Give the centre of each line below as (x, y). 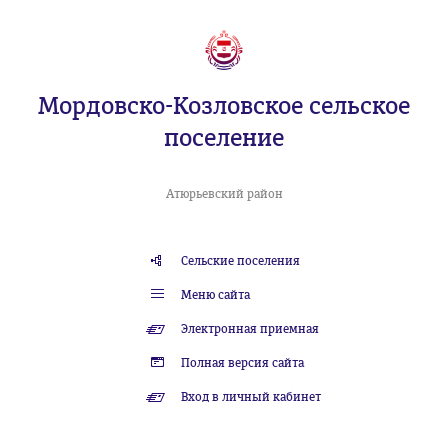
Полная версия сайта (243, 363)
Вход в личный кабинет (251, 397)
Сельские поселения (241, 261)
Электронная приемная (250, 329)
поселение (224, 138)
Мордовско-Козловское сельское (224, 106)
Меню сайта (216, 295)
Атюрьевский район (224, 194)
